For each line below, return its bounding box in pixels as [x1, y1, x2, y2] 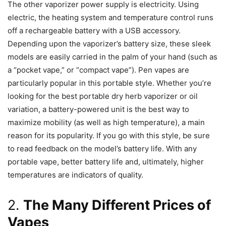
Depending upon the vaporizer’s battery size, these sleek [8, 39, 211, 49]
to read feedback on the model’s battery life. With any [8, 144, 197, 154]
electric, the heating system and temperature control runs [8, 13, 213, 23]
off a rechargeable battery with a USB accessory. [8, 26, 181, 36]
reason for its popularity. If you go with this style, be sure [8, 131, 210, 141]
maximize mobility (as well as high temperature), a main [8, 118, 205, 128]
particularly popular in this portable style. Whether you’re [8, 78, 211, 88]
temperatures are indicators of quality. [8, 170, 143, 180]
